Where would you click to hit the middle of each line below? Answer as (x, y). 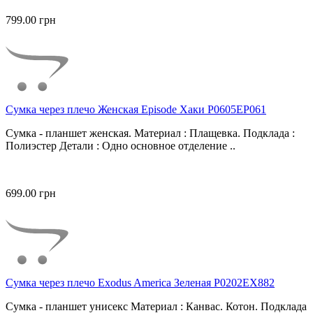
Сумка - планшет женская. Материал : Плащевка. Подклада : (150, 133)
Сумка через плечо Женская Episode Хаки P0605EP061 (136, 110)
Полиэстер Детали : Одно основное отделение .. (121, 146)
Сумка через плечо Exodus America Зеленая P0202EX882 (140, 283)
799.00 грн (31, 20)
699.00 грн (31, 194)
